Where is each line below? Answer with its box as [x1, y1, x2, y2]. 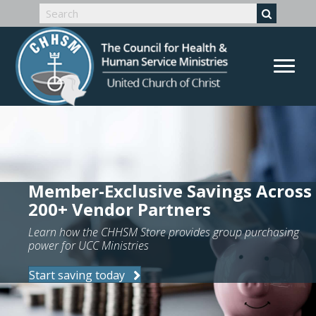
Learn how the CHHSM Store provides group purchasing [28, 224, 299, 241]
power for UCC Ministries [28, 238, 149, 254]
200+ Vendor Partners [28, 197, 211, 221]
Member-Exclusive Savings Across [28, 179, 312, 203]
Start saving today [29, 267, 125, 284]
